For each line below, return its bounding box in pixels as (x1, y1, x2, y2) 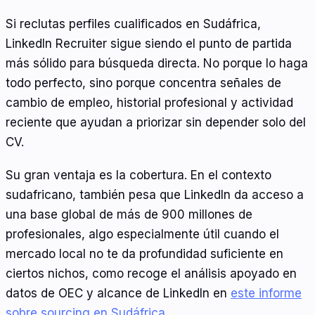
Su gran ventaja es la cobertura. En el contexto (6, 168, 271, 183)
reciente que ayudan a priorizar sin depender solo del (6, 115, 306, 129)
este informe (231, 286, 302, 301)
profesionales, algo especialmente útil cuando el (6, 227, 279, 242)
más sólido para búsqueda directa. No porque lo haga (6, 56, 308, 70)
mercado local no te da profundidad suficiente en (6, 247, 283, 262)
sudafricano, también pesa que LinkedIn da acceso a (6, 188, 304, 202)
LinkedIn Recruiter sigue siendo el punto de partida (6, 36, 292, 51)
